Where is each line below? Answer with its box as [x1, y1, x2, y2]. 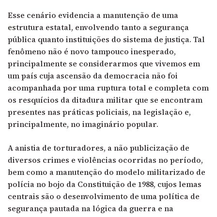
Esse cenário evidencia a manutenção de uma [8, 9, 178, 20]
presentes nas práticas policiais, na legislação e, [8, 106, 191, 117]
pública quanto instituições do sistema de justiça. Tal [8, 33, 205, 45]
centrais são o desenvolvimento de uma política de [8, 190, 200, 201]
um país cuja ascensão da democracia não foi [8, 70, 178, 81]
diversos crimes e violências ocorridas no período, [8, 154, 203, 165]
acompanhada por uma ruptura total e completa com [8, 82, 209, 93]
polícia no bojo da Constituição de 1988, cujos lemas [8, 178, 201, 189]
